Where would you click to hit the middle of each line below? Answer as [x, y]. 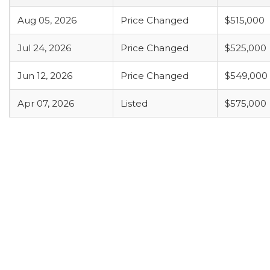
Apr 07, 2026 [46, 103]
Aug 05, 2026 [47, 20]
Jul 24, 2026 [44, 48]
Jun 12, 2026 [45, 76]
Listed [134, 103]
